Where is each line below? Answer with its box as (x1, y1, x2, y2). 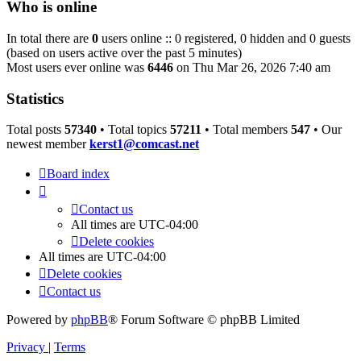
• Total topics (97, 122, 170, 137)
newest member (6, 137, 89, 151)
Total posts (6, 122, 64, 137)
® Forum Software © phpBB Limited (108, 313, 300, 327)
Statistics (6, 89, 64, 107)
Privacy (6, 340, 45, 355)
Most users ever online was (6, 60, 147, 74)
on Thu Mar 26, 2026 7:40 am (173, 60, 330, 74)
